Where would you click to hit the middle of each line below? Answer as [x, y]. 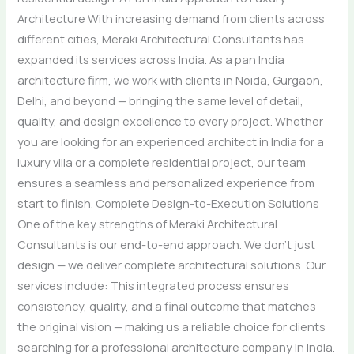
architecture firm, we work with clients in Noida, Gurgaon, [171, 80]
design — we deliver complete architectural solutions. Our [172, 265]
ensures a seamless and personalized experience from [166, 183]
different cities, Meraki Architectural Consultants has [161, 39]
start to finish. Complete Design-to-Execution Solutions [169, 203]
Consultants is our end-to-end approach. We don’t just [167, 245]
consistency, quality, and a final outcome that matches [167, 306]
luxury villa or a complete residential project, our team [162, 162]
